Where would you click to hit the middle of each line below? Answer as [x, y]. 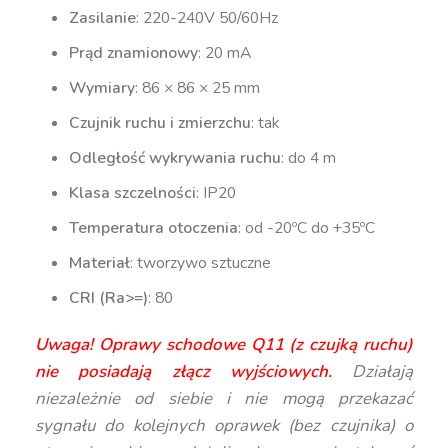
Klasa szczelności [133, 192]
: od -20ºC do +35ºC [307, 227]
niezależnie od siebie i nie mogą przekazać [224, 398]
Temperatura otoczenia [154, 227]
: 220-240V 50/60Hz [207, 17]
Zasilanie [103, 17]
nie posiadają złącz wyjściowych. [183, 371]
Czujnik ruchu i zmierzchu [160, 122]
